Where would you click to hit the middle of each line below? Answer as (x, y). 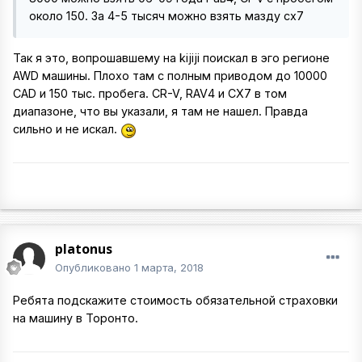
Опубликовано (95, 268)
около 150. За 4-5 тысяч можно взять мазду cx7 (166, 16)
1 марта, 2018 (169, 268)
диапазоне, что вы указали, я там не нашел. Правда (160, 112)
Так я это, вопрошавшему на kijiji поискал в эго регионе (171, 58)
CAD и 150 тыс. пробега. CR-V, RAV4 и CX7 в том (150, 94)
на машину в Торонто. (76, 318)
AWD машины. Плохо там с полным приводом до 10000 (170, 76)
